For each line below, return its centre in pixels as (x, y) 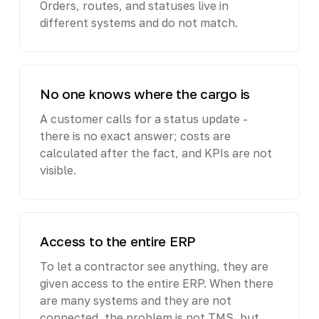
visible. (58, 170)
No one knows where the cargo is (145, 93)
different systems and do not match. (138, 22)
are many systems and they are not (135, 300)
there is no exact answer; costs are (135, 136)
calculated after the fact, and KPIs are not (156, 153)
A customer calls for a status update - (143, 119)
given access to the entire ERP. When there (156, 283)
